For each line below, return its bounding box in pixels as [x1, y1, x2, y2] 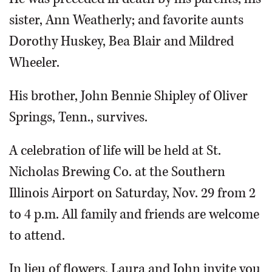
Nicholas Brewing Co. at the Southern [9, 163, 225, 181]
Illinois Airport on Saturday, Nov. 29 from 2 [9, 184, 256, 202]
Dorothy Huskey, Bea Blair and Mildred [9, 32, 234, 50]
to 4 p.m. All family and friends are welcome [9, 205, 259, 223]
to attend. [9, 226, 65, 245]
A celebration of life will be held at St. [9, 141, 221, 160]
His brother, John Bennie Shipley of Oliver [9, 87, 248, 105]
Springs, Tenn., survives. [9, 108, 148, 126]
